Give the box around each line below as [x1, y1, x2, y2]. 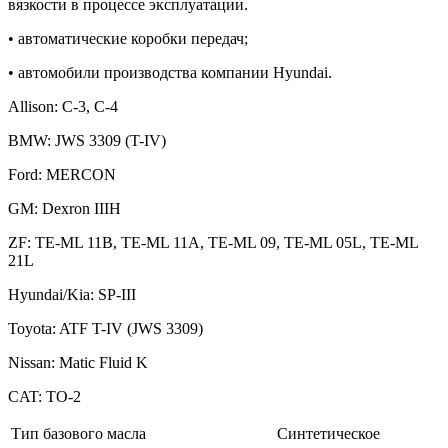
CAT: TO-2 [8, 387, 81, 405]
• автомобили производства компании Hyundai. [8, 63, 332, 81]
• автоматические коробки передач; [8, 29, 248, 47]
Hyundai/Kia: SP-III [8, 285, 136, 303]
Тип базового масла [11, 424, 146, 442]
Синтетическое [277, 424, 380, 442]
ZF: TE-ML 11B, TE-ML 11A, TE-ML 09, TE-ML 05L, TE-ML [8, 233, 418, 251]
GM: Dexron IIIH [8, 199, 121, 217]
